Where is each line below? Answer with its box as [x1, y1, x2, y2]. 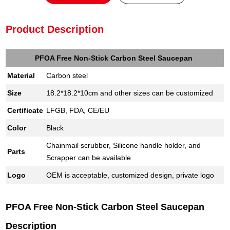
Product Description [6, 23, 104, 35]
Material [7, 71, 35, 80]
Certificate [7, 106, 44, 114]
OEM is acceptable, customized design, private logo [46, 170, 215, 179]
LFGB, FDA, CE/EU [46, 106, 110, 114]
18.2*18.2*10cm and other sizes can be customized [46, 88, 214, 97]
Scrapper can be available [46, 153, 131, 162]
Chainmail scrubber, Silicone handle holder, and [46, 141, 201, 149]
